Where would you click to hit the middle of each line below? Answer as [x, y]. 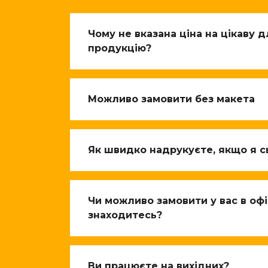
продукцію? [120, 48]
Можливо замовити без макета [171, 99]
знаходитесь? [125, 215]
